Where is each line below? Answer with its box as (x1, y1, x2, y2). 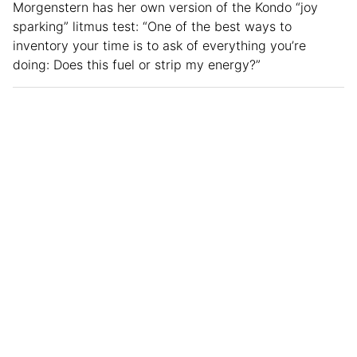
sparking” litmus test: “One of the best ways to (13, 18, 292, 34)
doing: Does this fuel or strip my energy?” (13, 56, 261, 73)
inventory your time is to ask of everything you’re (13, 37, 306, 53)
